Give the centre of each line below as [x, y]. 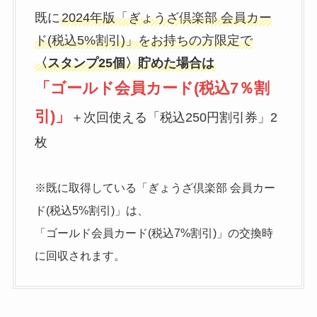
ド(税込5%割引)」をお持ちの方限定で [143, 41]
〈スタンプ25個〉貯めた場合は [124, 63]
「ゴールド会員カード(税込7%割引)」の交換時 [154, 233]
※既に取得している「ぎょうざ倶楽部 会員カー [155, 188]
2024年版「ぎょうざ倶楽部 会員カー [166, 18]
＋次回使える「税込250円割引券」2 [174, 118]
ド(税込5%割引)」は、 [91, 211]
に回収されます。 [80, 256]
